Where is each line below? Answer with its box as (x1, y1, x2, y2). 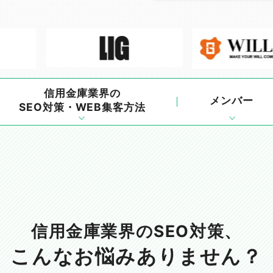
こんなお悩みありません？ (10, 244, 263, 268)
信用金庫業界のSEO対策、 (31, 221, 242, 241)
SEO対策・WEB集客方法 (19, 101, 146, 114)
